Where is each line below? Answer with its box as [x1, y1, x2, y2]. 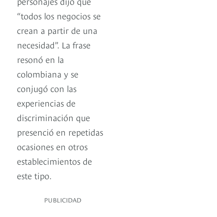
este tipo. [17, 169, 52, 181]
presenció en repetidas [17, 125, 103, 138]
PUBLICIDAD [44, 195, 81, 204]
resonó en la [17, 52, 64, 65]
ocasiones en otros [17, 139, 88, 152]
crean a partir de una [17, 23, 97, 36]
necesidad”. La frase [17, 38, 91, 50]
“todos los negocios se [17, 9, 101, 21]
